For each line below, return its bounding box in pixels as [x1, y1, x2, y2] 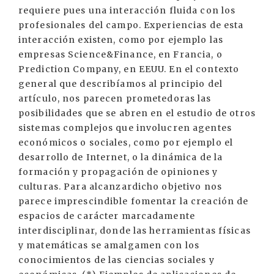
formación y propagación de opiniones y [18, 166, 218, 177]
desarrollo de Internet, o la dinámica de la [18, 152, 223, 163]
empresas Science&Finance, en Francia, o [18, 49, 223, 60]
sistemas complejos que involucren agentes [18, 122, 232, 133]
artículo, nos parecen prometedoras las [18, 93, 212, 104]
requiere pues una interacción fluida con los [18, 5, 236, 16]
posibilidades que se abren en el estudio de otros [18, 108, 256, 119]
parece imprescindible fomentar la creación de [18, 196, 249, 207]
